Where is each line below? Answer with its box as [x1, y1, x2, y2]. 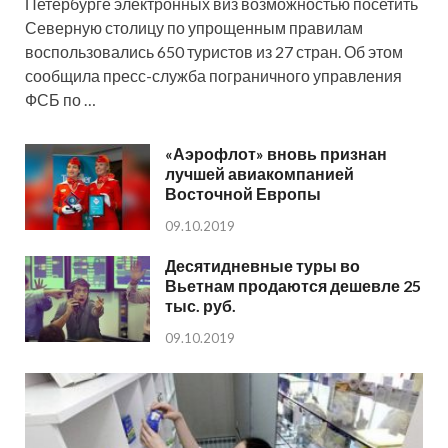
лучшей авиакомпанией [165, 163, 354, 183]
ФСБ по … [25, 89, 96, 109]
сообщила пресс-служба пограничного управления [25, 65, 402, 85]
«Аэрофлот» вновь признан [165, 143, 387, 163]
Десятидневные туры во [165, 256, 360, 276]
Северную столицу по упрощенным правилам [25, 17, 363, 37]
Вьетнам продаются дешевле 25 [165, 276, 421, 296]
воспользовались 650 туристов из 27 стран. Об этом [25, 41, 403, 61]
